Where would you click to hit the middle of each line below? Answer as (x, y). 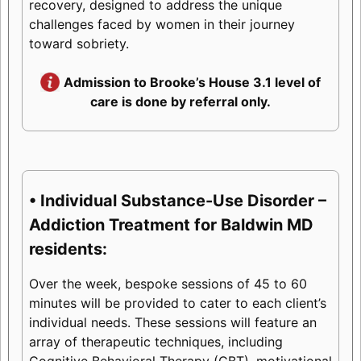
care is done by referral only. (180, 102)
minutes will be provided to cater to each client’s (177, 303)
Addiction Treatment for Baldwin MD (171, 224)
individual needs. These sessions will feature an (172, 322)
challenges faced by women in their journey (162, 25)
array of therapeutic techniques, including (156, 341)
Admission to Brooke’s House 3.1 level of (192, 83)
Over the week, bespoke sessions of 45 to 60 (168, 283)
